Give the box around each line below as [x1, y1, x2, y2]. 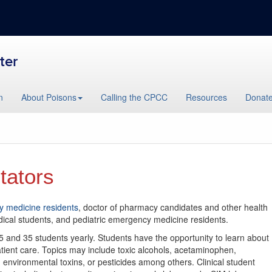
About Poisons [21, 91, 76, 103]
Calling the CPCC [101, 91, 168, 103]
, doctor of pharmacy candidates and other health [78, 201, 268, 213]
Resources [186, 91, 227, 103]
